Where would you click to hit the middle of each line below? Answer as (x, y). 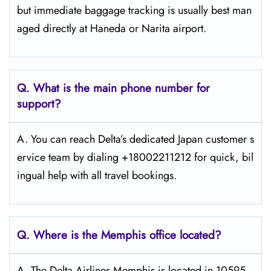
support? (39, 104)
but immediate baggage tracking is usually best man (134, 10)
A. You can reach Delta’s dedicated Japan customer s (135, 139)
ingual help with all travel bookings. (97, 175)
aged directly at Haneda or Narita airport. (112, 28)
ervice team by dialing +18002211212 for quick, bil (135, 157)
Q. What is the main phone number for (113, 88)
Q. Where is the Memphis (81, 235)
